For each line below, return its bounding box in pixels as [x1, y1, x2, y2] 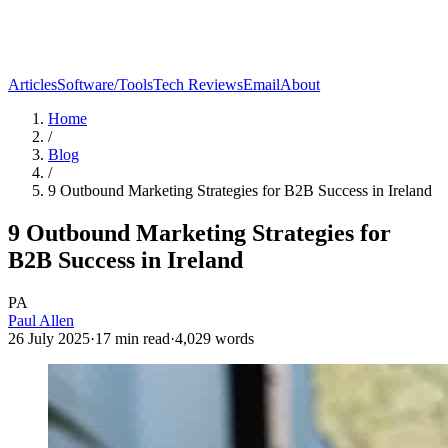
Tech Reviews [153, 76, 243, 93]
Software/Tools [57, 76, 153, 93]
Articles [8, 76, 57, 93]
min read [111, 329, 170, 347]
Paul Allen [8, 311, 74, 329]
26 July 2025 [8, 329, 90, 347]
